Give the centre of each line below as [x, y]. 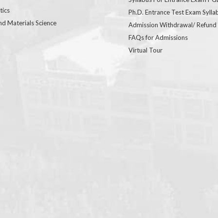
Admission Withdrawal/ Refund [173, 25]
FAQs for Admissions [158, 37]
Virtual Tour [145, 50]
